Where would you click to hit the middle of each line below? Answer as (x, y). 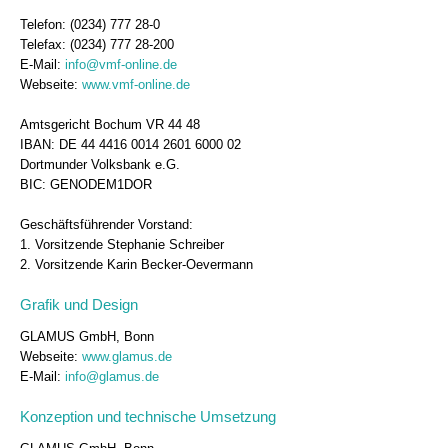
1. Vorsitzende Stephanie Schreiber (122, 245)
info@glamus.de (112, 377)
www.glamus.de (127, 357)
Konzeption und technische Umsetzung (148, 417)
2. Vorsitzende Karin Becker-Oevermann (136, 265)
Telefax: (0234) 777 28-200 (97, 45)
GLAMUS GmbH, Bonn (87, 337)
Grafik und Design (79, 305)
